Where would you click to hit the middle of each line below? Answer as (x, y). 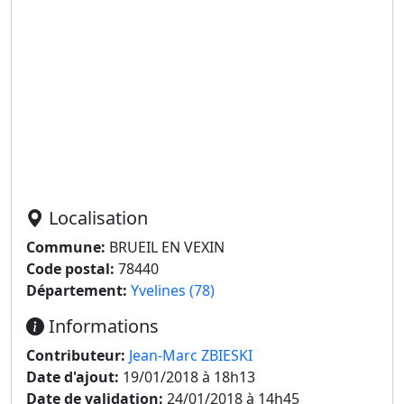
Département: (77, 290)
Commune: (66, 247)
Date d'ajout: (73, 377)
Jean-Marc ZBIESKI (191, 355)
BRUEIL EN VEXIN (165, 247)
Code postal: (70, 269)
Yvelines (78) (173, 290)
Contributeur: (76, 355)
